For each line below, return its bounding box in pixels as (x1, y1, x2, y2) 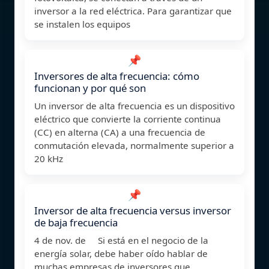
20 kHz (34, 152, 63, 165)
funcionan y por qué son (34, 80, 146, 95)
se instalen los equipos (34, 17, 130, 30)
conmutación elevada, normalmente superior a (34, 139, 234, 151)
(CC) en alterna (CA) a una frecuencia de (34, 125, 205, 138)
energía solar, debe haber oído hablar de (34, 247, 208, 259)
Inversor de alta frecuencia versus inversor (34, 203, 231, 217)
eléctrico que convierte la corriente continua (34, 112, 221, 125)
